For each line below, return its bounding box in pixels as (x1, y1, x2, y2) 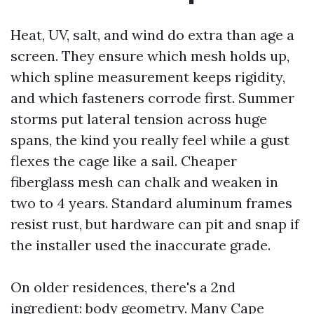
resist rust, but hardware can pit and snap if (11, 215, 299, 233)
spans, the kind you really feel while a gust (11, 131, 289, 149)
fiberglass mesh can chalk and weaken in (11, 173, 278, 191)
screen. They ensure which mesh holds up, (11, 47, 289, 64)
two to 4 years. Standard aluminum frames (11, 194, 292, 212)
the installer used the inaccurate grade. (11, 236, 271, 254)
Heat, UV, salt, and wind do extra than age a (11, 26, 294, 43)
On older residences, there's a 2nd (11, 278, 235, 296)
